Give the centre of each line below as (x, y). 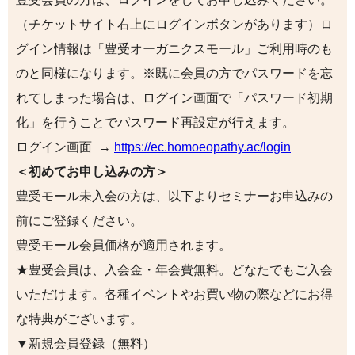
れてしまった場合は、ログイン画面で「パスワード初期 (174, 97)
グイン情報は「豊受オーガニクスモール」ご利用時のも (174, 48)
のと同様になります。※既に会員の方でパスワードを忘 (174, 73)
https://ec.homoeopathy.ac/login (202, 147)
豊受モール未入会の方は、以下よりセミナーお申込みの (174, 196)
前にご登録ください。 (79, 220)
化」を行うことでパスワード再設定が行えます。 (155, 122)
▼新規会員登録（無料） (86, 343)
